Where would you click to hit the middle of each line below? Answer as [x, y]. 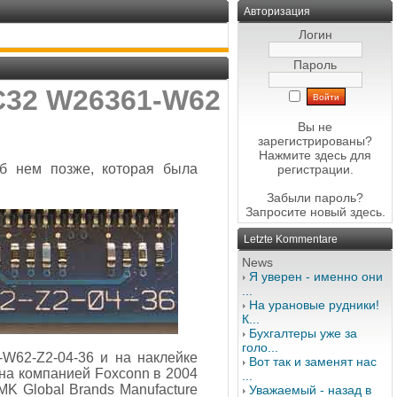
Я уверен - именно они [316, 276]
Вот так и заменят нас [313, 362]
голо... [260, 347]
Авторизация [277, 12]
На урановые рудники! [314, 305]
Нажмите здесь [303, 155]
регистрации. [315, 169]
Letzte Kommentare [291, 239]
